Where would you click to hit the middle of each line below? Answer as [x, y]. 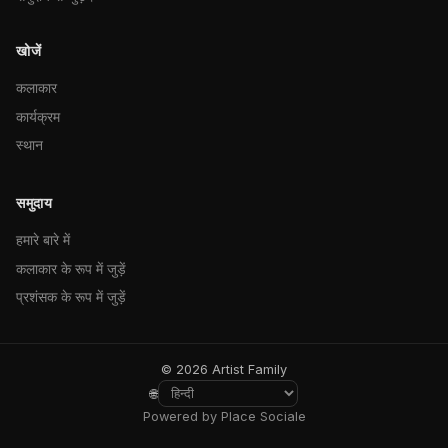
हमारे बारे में [43, 240]
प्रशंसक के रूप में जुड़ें [71, 297]
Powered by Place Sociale [224, 417]
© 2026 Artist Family [224, 370]
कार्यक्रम [38, 116]
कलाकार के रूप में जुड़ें [71, 268]
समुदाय [34, 203]
